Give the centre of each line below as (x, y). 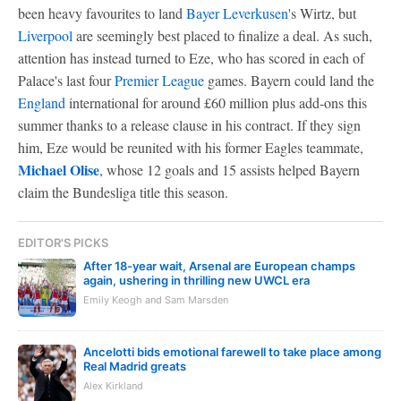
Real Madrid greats (135, 366)
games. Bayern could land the (289, 80)
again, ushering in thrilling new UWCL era (196, 280)
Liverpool (45, 35)
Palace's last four (66, 80)
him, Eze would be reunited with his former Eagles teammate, (191, 147)
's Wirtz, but (322, 13)
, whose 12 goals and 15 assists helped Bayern (230, 169)
